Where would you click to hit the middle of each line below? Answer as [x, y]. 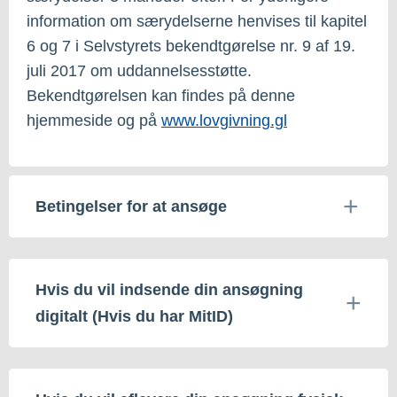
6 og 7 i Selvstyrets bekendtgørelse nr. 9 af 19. [191, 46]
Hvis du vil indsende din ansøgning [169, 289]
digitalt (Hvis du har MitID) [134, 316]
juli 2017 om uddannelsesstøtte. [139, 70]
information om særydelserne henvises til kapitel [197, 21]
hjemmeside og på [94, 120]
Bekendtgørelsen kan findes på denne [161, 95]
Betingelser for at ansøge [131, 206]
